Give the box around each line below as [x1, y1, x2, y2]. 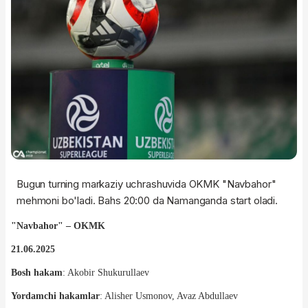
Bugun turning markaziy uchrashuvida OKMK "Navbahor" [16, 177, 276, 190]
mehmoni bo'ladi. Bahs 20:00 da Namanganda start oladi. [16, 193, 278, 207]
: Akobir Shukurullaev [63, 267, 149, 278]
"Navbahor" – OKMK [11, 220, 105, 231]
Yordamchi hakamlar [11, 290, 100, 301]
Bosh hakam [11, 267, 63, 278]
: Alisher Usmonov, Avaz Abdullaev [100, 290, 238, 301]
